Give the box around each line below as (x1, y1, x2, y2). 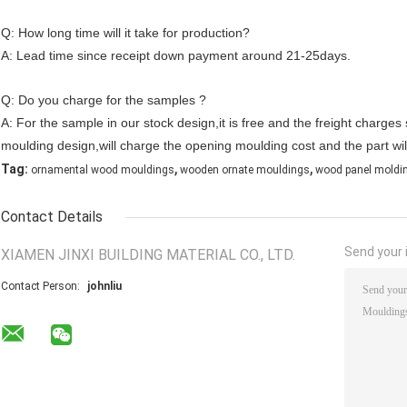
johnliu (87, 280, 122, 293)
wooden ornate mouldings (180, 164, 310, 177)
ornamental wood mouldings (31, 164, 174, 177)
